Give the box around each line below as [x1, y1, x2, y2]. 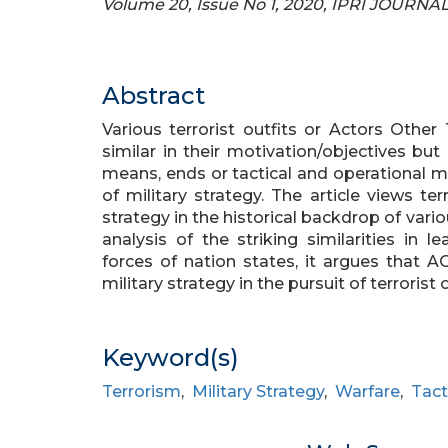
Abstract [102, 81, 205, 110]
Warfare [335, 382, 400, 401]
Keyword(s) [102, 343, 239, 372]
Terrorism [102, 382, 181, 401]
